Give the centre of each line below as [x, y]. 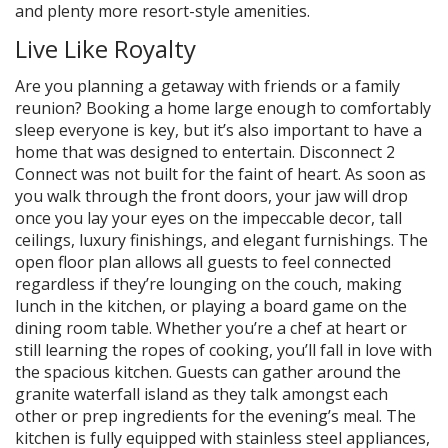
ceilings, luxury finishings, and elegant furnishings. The [221, 240]
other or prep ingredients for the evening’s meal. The [215, 416]
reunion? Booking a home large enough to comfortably [223, 108]
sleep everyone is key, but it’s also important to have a [218, 130]
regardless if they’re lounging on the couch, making [208, 284]
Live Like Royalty [105, 48]
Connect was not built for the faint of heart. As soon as [220, 174]
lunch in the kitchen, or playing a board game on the [211, 306]
